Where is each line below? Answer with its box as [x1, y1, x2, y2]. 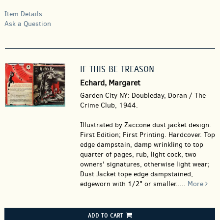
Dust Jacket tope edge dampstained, [80, 169, 193, 179]
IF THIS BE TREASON [80, 63, 154, 75]
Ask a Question [4, 19, 51, 28]
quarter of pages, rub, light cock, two [80, 150, 196, 159]
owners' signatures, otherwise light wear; [80, 160, 210, 169]
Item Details [4, 9, 42, 19]
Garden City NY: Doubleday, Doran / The [80, 91, 206, 100]
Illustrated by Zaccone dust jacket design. [80, 120, 211, 130]
